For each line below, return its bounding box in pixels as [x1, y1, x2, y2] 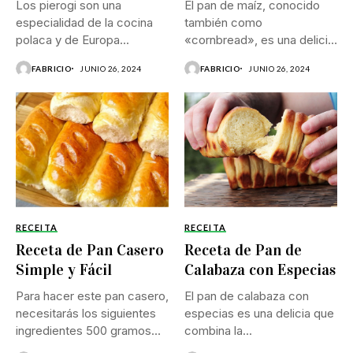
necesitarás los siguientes [16, 305, 156, 321]
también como [184, 15, 262, 31]
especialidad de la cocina [16, 15, 153, 31]
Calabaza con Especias [184, 259, 336, 279]
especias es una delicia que [184, 305, 334, 321]
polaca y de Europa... [16, 32, 129, 48]
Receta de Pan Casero [16, 240, 164, 259]
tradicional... [184, 50, 249, 65]
